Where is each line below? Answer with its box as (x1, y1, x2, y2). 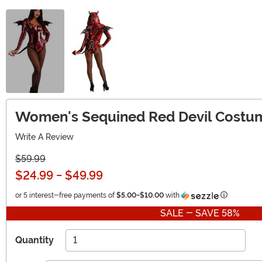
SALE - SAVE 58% (160, 207, 240, 219)
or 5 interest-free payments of (15, 191, 116, 199)
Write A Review (15, 132, 74, 142)
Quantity (15, 234, 54, 246)
